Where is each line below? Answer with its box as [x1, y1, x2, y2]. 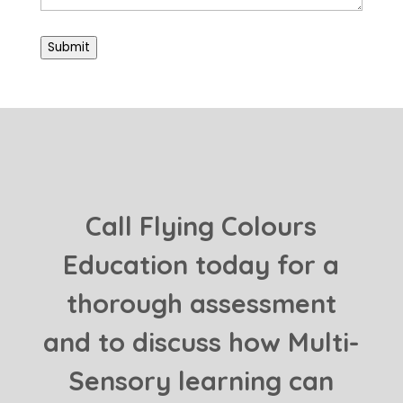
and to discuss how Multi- [43, 326, 360, 358]
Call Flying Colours [85, 210, 318, 242]
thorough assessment [66, 287, 336, 319]
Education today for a [63, 248, 340, 281]
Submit [47, 39, 90, 56]
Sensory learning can [68, 364, 335, 397]
